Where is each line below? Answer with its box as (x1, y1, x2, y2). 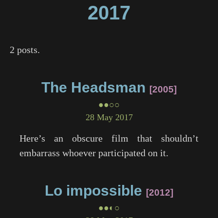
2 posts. (10, 44, 40, 55)
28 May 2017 (85, 112, 133, 122)
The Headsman (41, 79, 145, 95)
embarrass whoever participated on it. (19, 147, 168, 158)
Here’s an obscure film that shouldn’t (19, 133, 199, 144)
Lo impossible (45, 182, 142, 199)
